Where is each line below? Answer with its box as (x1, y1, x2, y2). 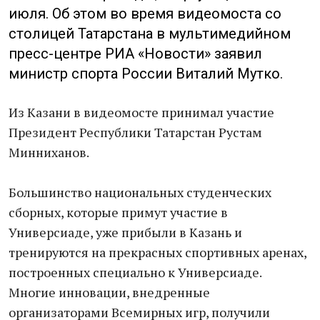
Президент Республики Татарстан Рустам (9, 124, 262, 141)
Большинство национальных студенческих (9, 184, 271, 201)
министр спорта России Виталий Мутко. (9, 65, 286, 82)
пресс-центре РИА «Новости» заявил (9, 45, 262, 62)
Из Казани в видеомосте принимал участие (9, 104, 274, 121)
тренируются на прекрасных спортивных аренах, (9, 244, 306, 261)
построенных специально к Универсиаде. (9, 264, 264, 281)
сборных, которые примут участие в (9, 204, 228, 221)
